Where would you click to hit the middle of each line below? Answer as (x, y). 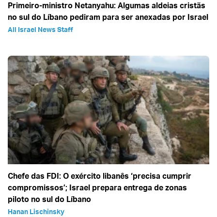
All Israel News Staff (40, 30)
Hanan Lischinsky (36, 212)
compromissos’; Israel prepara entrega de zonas (97, 188)
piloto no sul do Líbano (49, 199)
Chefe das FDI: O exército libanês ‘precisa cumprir (100, 176)
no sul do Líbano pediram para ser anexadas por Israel (108, 17)
